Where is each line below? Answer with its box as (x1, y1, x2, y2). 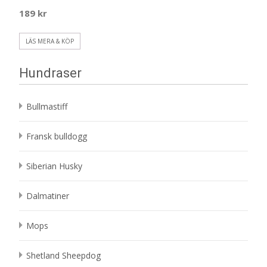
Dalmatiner (26, 190, 69, 201)
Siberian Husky (26, 160, 82, 172)
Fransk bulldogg (26, 130, 87, 142)
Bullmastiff (26, 100, 67, 112)
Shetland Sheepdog (26, 249, 101, 261)
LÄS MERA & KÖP (26, 36, 74, 45)
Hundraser (19, 65, 82, 80)
